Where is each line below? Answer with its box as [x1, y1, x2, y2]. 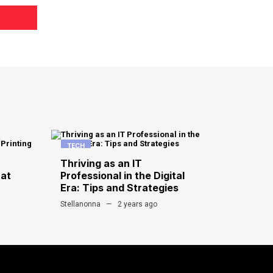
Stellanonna [60, 200, 101, 209]
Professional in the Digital [60, 169, 185, 182]
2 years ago [117, 200, 157, 209]
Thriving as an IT [60, 157, 142, 170]
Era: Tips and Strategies [60, 182, 179, 194]
